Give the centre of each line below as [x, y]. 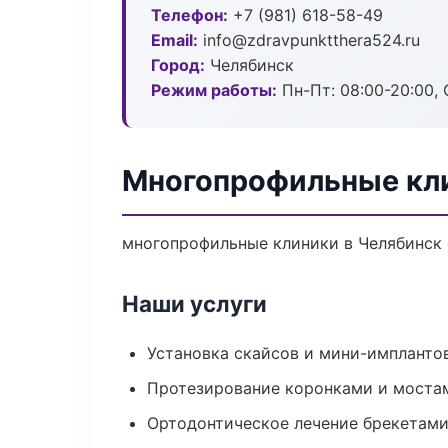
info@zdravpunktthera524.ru [309, 40]
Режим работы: [214, 90]
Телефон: [189, 15]
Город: [178, 65]
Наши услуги [194, 303]
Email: [174, 40]
